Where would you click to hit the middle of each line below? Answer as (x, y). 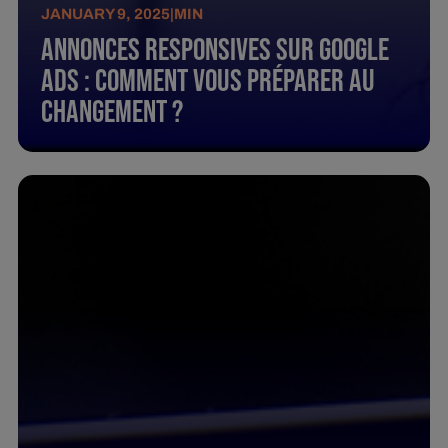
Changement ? (112, 113)
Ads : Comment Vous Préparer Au (208, 82)
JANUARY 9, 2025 (106, 13)
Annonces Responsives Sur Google (215, 51)
